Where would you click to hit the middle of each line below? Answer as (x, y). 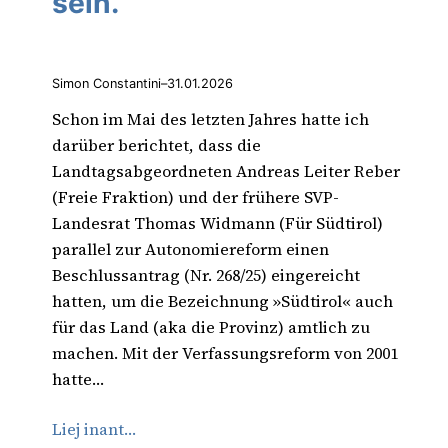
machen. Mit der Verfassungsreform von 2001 (225, 353)
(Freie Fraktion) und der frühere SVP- (195, 197)
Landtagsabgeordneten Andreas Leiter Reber (226, 171)
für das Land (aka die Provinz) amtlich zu (211, 327)
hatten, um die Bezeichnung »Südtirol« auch (222, 301)
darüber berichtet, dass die (156, 145)
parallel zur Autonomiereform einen (190, 249)
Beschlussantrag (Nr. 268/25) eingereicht (206, 275)
